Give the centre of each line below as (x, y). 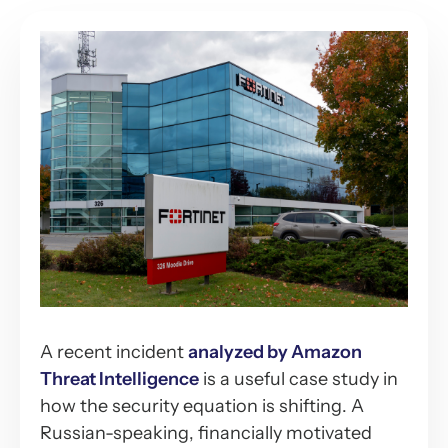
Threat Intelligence (119, 378)
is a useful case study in (298, 378)
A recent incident (114, 351)
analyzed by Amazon (275, 351)
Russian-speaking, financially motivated (206, 432)
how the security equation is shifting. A (202, 405)
